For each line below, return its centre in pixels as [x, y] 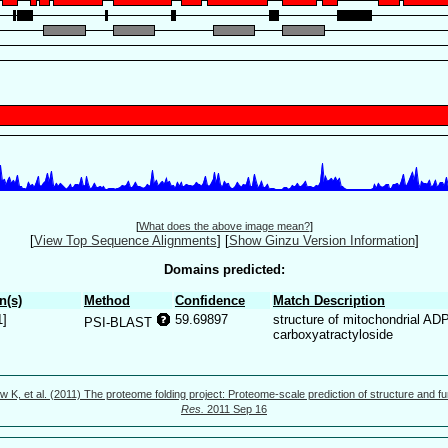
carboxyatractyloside [333, 334]
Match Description [329, 300]
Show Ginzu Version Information [321, 241]
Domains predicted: [224, 269]
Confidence [210, 300]
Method [107, 300]
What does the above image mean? [224, 226]
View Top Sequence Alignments [125, 241]
